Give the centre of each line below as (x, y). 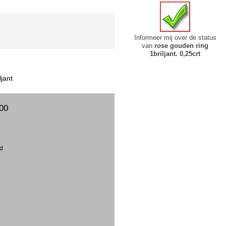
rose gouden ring (182, 45)
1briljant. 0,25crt (175, 53)
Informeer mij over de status (175, 37)
